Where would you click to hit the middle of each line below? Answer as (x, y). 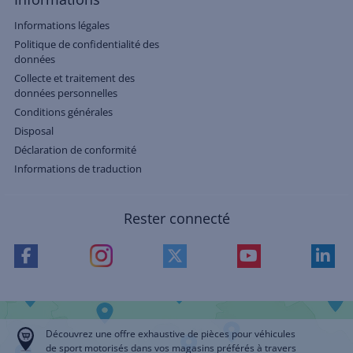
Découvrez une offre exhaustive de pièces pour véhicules (170, 333)
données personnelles (66, 93)
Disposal (34, 131)
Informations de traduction (78, 169)
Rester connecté (176, 219)
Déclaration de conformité (75, 150)
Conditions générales (63, 112)
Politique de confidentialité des (87, 45)
